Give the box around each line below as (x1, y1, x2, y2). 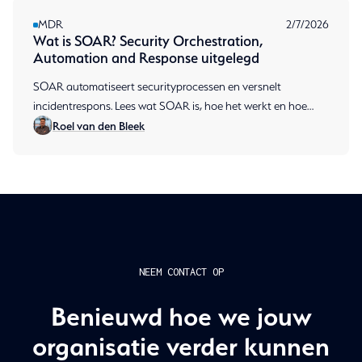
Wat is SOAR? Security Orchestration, (33, 32, 263, 50)
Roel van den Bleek (53, 118, 145, 133)
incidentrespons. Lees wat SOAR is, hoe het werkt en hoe (33, 99, 307, 113)
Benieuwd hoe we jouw (50, 301, 312, 333)
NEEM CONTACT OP (138, 266, 224, 279)
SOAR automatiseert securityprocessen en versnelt (33, 80, 281, 94)
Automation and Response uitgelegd (33, 49, 259, 67)
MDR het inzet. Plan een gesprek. (33, 119, 191, 133)
